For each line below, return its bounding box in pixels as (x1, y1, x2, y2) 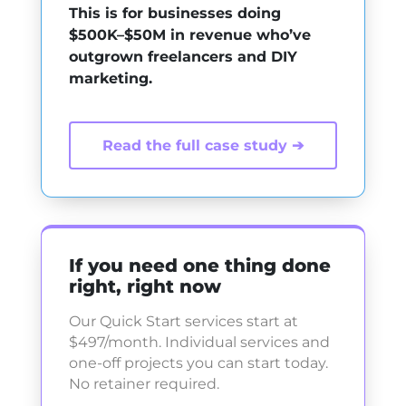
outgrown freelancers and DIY (68, 48, 297, 65)
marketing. (68, 70, 152, 87)
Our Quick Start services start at (68, 313, 298, 330)
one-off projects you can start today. (68, 354, 328, 372)
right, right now (68, 275, 221, 297)
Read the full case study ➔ (101, 137, 304, 154)
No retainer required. (68, 375, 219, 392)
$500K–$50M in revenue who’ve (68, 26, 311, 43)
